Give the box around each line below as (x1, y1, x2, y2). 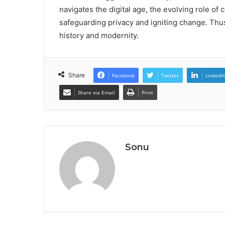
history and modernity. (59, 31, 139, 41)
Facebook (112, 72, 135, 79)
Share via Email (78, 89, 115, 96)
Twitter (161, 72, 179, 79)
